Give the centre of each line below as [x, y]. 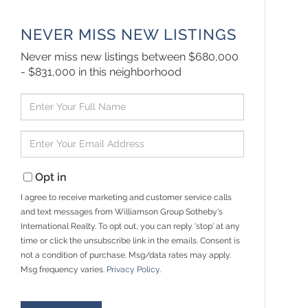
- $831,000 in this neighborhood [101, 71]
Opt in [51, 177]
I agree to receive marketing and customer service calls [126, 197]
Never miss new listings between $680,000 [130, 56]
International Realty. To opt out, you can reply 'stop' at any [131, 226]
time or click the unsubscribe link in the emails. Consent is [131, 240]
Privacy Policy [133, 269]
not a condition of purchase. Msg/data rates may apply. [126, 255]
